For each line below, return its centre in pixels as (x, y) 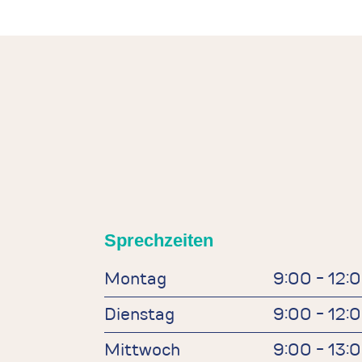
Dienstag (140, 314)
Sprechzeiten (159, 241)
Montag (136, 279)
